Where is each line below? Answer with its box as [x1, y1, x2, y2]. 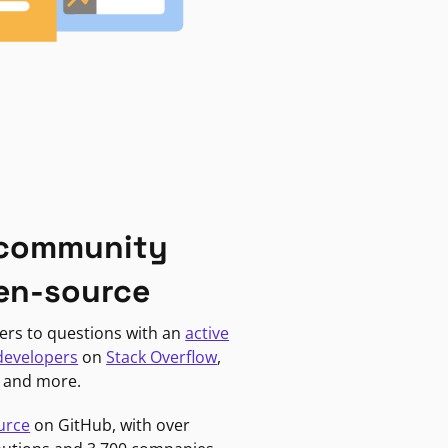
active [185, 321, 230, 344]
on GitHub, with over [30, 413, 191, 436]
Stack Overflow [106, 345, 218, 368]
